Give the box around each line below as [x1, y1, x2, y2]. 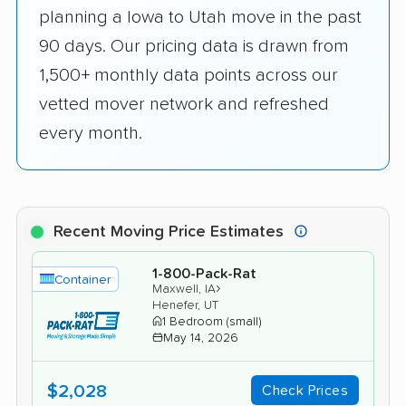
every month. [39, 123, 142, 142]
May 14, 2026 [163, 331, 238, 344]
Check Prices [262, 382, 348, 398]
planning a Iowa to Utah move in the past [39, 7, 362, 26]
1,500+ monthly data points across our [39, 65, 338, 84]
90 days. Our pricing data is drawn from [39, 36, 349, 55]
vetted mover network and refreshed [39, 94, 329, 113]
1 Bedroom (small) [162, 314, 262, 328]
